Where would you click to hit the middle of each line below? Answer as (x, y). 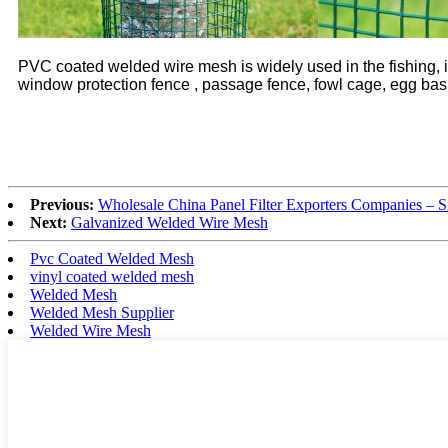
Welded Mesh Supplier (102, 312)
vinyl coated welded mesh (112, 276)
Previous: (62, 204)
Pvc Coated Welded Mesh (112, 258)
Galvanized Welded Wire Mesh (169, 222)
